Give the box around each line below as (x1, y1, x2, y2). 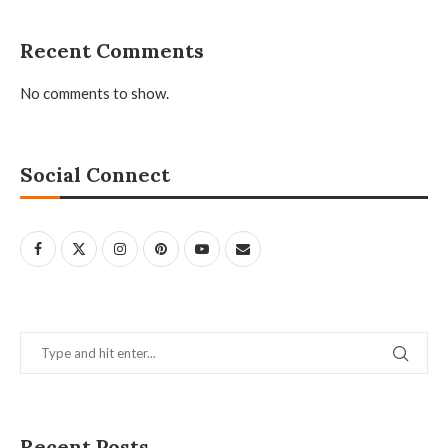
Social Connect (20, 162, 170, 188)
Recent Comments (20, 38, 204, 64)
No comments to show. (20, 84, 169, 103)
